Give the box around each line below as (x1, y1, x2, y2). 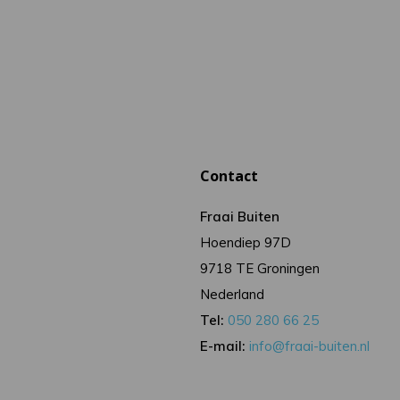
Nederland (200, 286, 265, 303)
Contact (200, 166, 259, 186)
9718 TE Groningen (200, 260, 321, 277)
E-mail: (200, 337, 246, 354)
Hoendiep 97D (200, 234, 292, 251)
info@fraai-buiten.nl (249, 337, 371, 354)
